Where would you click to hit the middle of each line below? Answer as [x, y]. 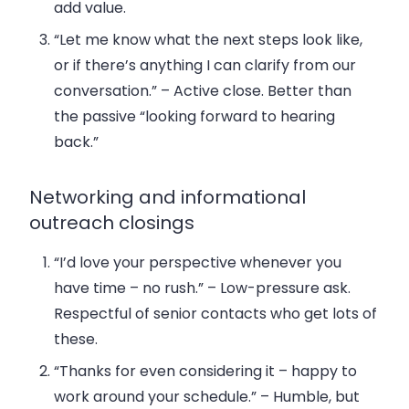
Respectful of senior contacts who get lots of [216, 314]
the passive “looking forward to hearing [195, 117]
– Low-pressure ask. [278, 288]
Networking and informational [168, 198]
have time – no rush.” [129, 288]
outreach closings [112, 223]
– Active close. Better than [255, 91]
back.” [77, 142]
